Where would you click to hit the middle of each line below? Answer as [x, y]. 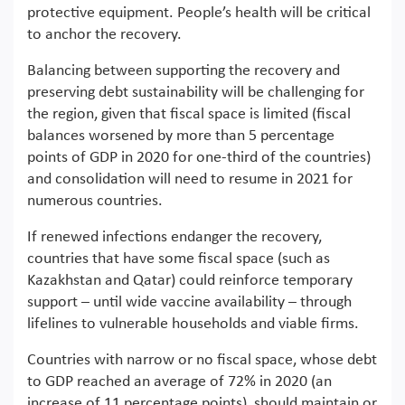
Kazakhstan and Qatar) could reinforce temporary [190, 280]
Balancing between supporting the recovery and [184, 71]
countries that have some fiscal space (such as [179, 259]
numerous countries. [95, 201]
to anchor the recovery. [104, 34]
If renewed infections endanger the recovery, [174, 237]
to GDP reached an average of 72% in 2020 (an [179, 381]
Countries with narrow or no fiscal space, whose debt [202, 360]
